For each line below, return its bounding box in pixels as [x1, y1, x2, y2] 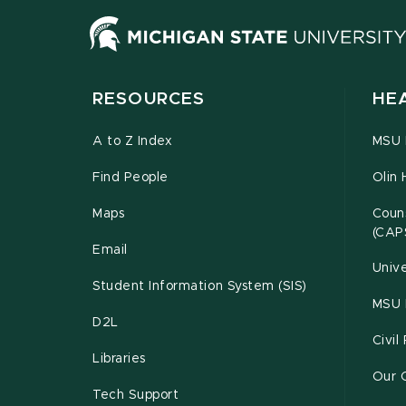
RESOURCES [92, 91, 206, 109]
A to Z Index [92, 135, 173, 149]
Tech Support [92, 389, 179, 402]
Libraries [92, 353, 146, 366]
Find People [92, 171, 169, 185]
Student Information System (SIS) [92, 280, 307, 294]
